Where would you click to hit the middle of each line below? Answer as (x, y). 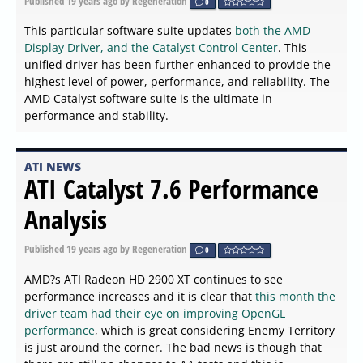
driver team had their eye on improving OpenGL (155, 313)
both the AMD (273, 31)
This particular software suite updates (130, 31)
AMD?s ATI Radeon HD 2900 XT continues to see (154, 279)
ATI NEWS (53, 167)
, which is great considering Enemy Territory (215, 330)
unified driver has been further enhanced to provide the (177, 65)
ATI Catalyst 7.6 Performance (171, 189)
